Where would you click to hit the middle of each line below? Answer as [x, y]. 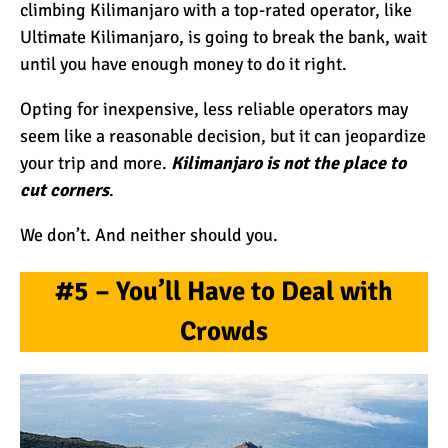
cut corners [64, 190]
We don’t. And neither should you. [149, 235]
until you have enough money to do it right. [183, 64]
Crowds [224, 331]
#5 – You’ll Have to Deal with [224, 291]
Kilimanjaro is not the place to [288, 163]
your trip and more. [95, 163]
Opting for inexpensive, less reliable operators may [214, 109]
